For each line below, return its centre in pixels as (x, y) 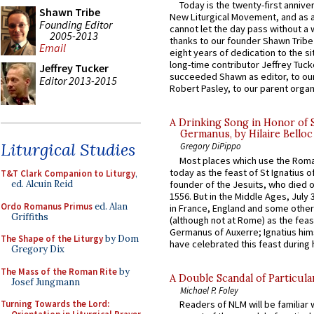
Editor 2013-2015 (78, 80)
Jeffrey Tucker (74, 68)
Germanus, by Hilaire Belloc (246, 134)
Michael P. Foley (209, 290)
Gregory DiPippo (211, 146)
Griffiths (30, 217)
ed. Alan (110, 206)
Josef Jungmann (46, 282)
